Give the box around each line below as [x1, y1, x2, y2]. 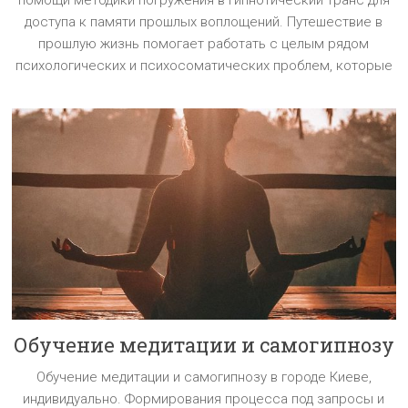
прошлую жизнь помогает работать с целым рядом [38, 36, 370, 53]
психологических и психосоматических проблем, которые [15, 57, 393, 75]
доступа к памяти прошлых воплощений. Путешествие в [25, 14, 383, 31]
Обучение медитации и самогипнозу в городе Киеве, [36, 368, 372, 385]
